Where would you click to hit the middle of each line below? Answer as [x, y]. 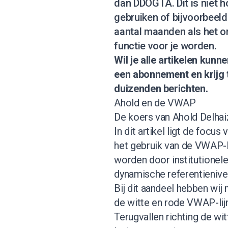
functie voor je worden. [165, 46]
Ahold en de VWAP [155, 103]
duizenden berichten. [161, 88]
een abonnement [151, 74]
